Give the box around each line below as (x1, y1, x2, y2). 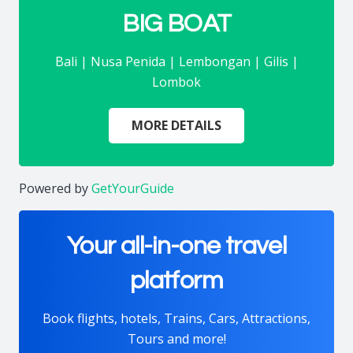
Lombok (152, 72, 201, 91)
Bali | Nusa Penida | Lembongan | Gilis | (54, 52, 299, 70)
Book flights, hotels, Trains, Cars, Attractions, (43, 309, 310, 327)
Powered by (19, 179, 91, 197)
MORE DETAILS (132, 117, 221, 135)
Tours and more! (127, 329, 226, 347)
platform (130, 267, 223, 294)
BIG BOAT (121, 10, 232, 37)
